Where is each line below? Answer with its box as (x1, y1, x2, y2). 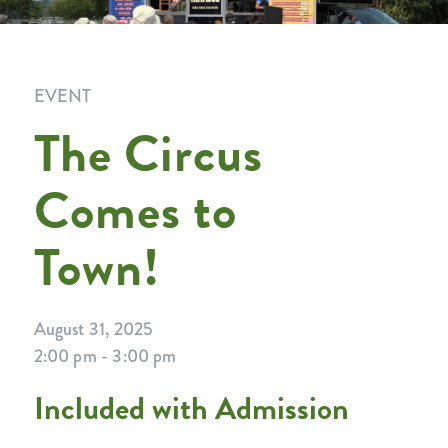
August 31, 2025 (33, 316, 154, 343)
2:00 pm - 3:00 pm (33, 343, 177, 370)
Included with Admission (33, 385, 349, 433)
